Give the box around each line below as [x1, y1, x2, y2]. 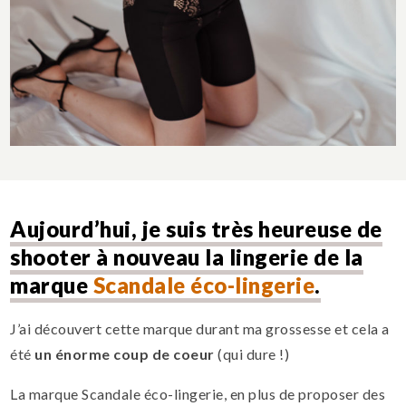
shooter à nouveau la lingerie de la [10, 244, 363, 271]
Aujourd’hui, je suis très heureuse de [10, 216, 382, 243]
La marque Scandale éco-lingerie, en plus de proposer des [10, 385, 386, 403]
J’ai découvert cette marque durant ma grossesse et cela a [10, 320, 390, 338]
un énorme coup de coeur [34, 345, 215, 363]
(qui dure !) [214, 345, 290, 363]
